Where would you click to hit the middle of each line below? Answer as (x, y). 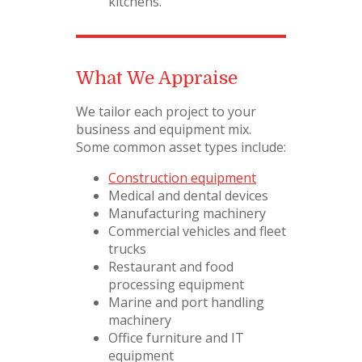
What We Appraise (157, 78)
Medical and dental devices (188, 196)
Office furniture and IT (176, 338)
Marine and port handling (186, 303)
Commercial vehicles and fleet (197, 232)
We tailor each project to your (166, 112)
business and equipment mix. (164, 130)
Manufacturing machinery (187, 214)
